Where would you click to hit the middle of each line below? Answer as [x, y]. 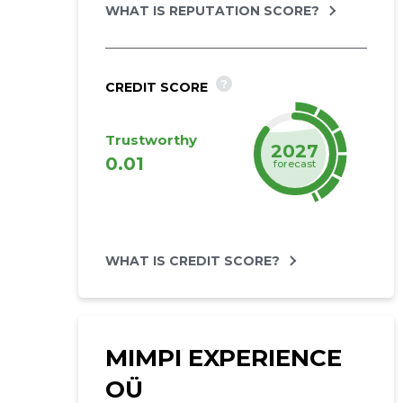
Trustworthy [151, 140]
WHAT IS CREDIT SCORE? [192, 261]
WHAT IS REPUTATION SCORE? [212, 11]
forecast [295, 163]
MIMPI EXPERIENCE [223, 358]
